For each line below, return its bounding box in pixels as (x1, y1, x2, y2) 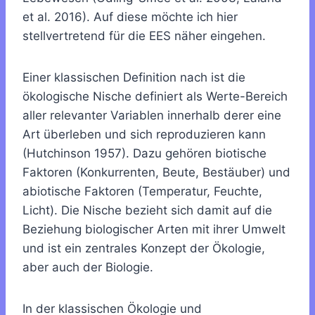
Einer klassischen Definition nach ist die (22, 70, 245, 85)
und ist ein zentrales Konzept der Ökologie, (22, 241, 265, 256)
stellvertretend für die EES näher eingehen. (22, 29, 266, 44)
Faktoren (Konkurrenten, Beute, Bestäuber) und (22, 165, 290, 180)
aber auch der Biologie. (22, 260, 153, 275)
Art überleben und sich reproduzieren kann (22, 127, 266, 142)
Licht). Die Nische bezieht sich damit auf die (22, 203, 272, 218)
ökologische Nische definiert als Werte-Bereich (22, 89, 288, 104)
